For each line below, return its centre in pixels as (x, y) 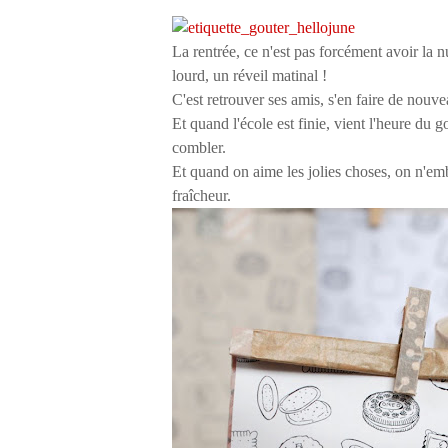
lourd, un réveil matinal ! (249, 75)
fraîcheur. (203, 195)
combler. (199, 147)
